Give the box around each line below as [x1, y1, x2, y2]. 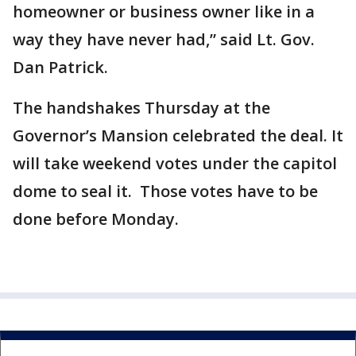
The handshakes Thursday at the [13, 97, 270, 118]
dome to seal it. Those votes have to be [13, 180, 318, 202]
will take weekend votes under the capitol [13, 153, 337, 174]
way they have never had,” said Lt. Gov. [13, 29, 315, 50]
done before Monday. [13, 208, 179, 230]
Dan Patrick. [13, 56, 108, 78]
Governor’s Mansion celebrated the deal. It [13, 125, 343, 146]
